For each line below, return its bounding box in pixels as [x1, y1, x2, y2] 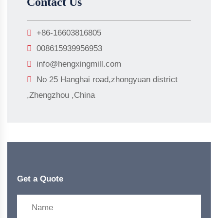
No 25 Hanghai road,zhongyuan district [36, 75, 178, 85]
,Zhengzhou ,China [27, 91, 95, 100]
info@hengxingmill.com [36, 59, 121, 69]
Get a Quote [17, 174, 63, 184]
